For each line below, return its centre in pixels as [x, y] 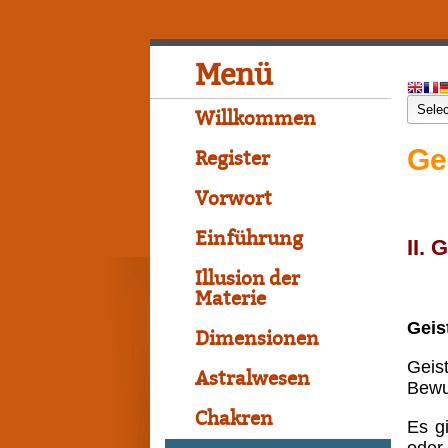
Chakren [234, 419]
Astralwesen [252, 379]
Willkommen [255, 119]
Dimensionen [257, 339]
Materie [230, 299]
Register [232, 159]
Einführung [249, 239]
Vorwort [233, 199]
